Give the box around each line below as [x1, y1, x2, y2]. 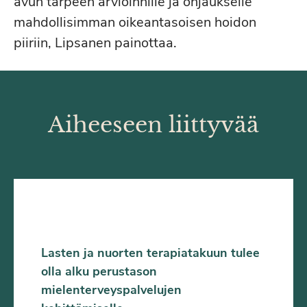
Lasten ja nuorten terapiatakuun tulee [41, 245, 260, 261]
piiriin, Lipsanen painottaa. [14, 34, 180, 52]
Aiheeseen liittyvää [48, 111, 259, 138]
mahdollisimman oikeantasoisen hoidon [14, 13, 256, 32]
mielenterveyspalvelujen [41, 282, 182, 298]
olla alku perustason [41, 263, 157, 280]
